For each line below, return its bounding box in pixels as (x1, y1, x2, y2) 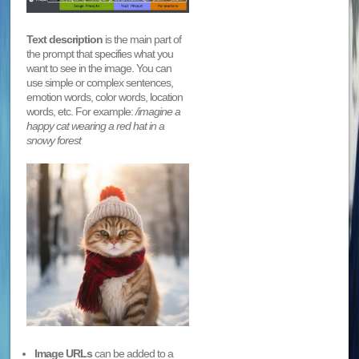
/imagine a (135, 105, 181, 119)
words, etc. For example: (26, 105, 136, 119)
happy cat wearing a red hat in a (26, 119, 165, 133)
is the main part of (103, 33, 182, 46)
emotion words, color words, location (26, 91, 184, 104)
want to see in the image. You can (26, 62, 172, 75)
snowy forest (26, 134, 82, 147)
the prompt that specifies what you (26, 47, 174, 61)
